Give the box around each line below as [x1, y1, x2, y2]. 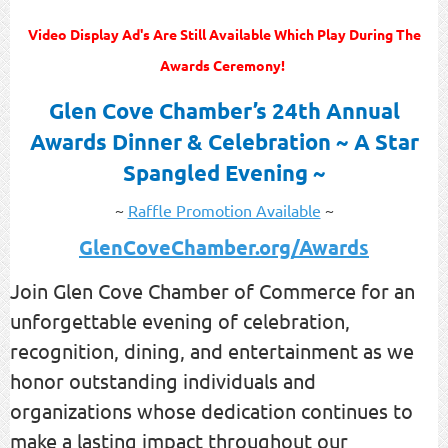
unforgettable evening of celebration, [10, 307, 350, 333]
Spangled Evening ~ [122, 158, 326, 186]
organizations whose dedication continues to [10, 397, 413, 423]
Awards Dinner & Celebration [29, 127, 331, 155]
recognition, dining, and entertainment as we [10, 337, 414, 363]
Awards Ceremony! [160, 55, 288, 74]
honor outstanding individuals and [10, 367, 316, 393]
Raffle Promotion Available [127, 199, 321, 220]
